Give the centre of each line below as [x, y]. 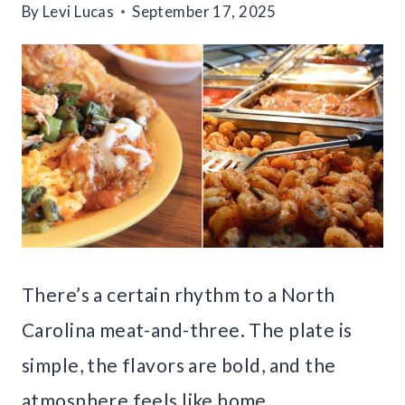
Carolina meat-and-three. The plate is [187, 330]
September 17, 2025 [204, 12]
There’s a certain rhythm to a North [179, 295]
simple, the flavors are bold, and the [179, 365]
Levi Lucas [79, 12]
